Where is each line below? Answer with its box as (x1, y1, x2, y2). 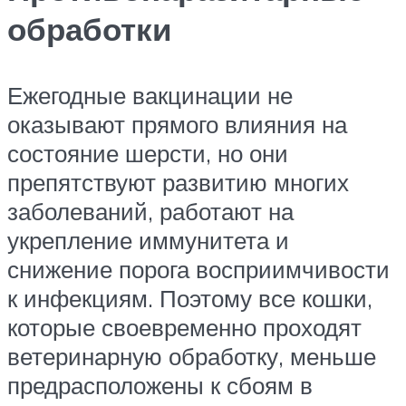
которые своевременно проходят (7, 313, 362, 343)
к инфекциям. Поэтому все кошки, (7, 284, 372, 314)
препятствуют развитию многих (7, 168, 349, 198)
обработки (7, 9, 172, 50)
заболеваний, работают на (7, 197, 294, 227)
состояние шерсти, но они (7, 139, 288, 169)
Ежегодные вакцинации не (7, 81, 293, 111)
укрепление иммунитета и (7, 226, 289, 256)
